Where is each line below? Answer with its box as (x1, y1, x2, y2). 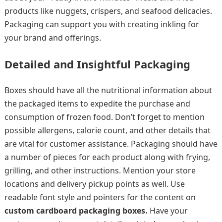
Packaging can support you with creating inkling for (4, 19, 199, 30)
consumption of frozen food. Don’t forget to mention (4, 111, 205, 122)
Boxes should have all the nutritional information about (4, 85, 212, 96)
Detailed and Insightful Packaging (4, 56, 193, 71)
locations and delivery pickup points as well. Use (4, 178, 185, 189)
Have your (149, 205, 188, 216)
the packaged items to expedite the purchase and (4, 98, 190, 109)
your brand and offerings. (4, 32, 103, 43)
